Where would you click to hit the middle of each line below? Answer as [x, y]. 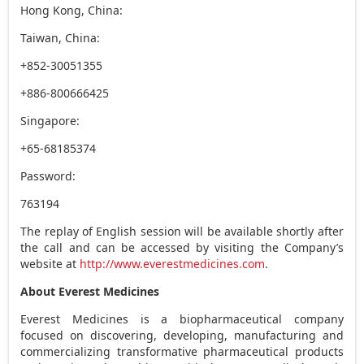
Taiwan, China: [61, 37]
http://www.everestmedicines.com [173, 263]
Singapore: [50, 120]
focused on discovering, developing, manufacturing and [182, 335]
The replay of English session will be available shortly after [182, 231]
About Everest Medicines [90, 291]
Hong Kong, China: [72, 10]
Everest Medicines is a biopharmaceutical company [182, 318]
